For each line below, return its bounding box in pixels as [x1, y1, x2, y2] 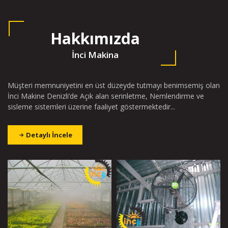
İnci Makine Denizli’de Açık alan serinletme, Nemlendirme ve [8, 91, 204, 101]
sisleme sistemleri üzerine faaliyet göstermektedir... [8, 102, 175, 111]
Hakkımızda [50, 28, 140, 49]
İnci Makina [71, 49, 119, 61]
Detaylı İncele [24, 130, 72, 139]
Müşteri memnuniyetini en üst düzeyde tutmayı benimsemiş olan [8, 80, 220, 90]
